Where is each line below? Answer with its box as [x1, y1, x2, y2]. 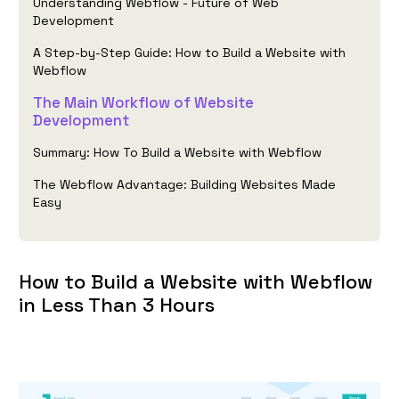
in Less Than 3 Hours [19, 292, 215, 318]
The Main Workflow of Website [33, 93, 254, 113]
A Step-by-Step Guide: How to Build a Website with [33, 45, 346, 61]
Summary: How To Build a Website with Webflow [33, 144, 325, 161]
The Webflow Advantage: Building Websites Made [33, 176, 336, 193]
